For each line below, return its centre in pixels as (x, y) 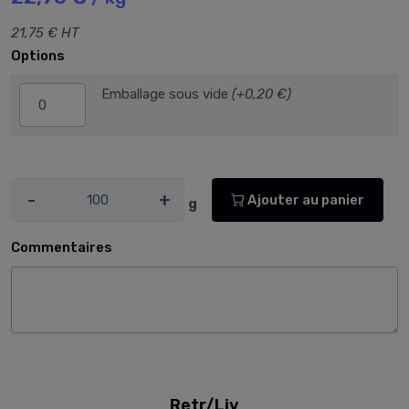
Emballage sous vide (165, 94)
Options (38, 56)
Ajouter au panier (304, 199)
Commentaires (62, 248)
